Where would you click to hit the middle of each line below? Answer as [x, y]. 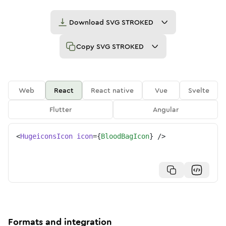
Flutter [61, 109]
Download [87, 22]
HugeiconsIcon [46, 136]
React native [112, 90]
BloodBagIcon [125, 136]
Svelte [199, 90]
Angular [165, 109]
